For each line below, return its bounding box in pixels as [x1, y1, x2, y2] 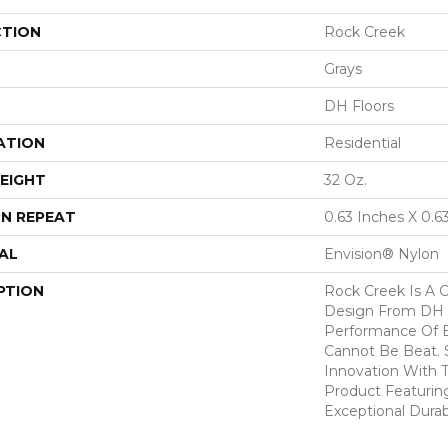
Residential [324, 133, 401, 152]
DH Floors [324, 96, 394, 115]
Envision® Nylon [324, 244, 439, 263]
